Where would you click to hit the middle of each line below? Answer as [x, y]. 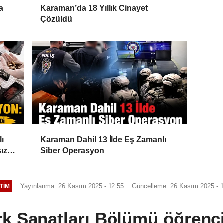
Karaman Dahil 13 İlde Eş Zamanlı [104, 139]
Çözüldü [56, 19]
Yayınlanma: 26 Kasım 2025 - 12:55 [72, 186]
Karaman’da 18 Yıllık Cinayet [94, 8]
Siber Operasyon [72, 150]
